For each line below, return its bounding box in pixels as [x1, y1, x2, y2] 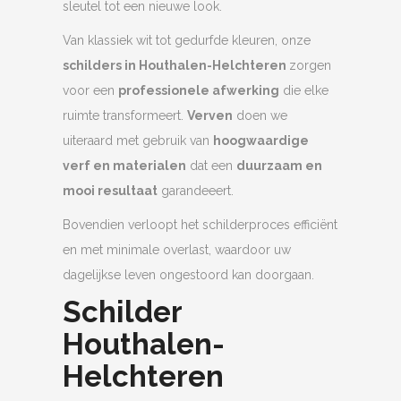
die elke [279, 83, 328, 98]
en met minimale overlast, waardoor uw [63, 243, 291, 258]
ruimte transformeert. [63, 108, 187, 124]
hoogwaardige [213, 133, 309, 149]
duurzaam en [236, 158, 322, 174]
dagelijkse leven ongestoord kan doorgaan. [63, 268, 314, 283]
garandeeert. [158, 183, 234, 199]
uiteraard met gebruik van [63, 133, 213, 149]
